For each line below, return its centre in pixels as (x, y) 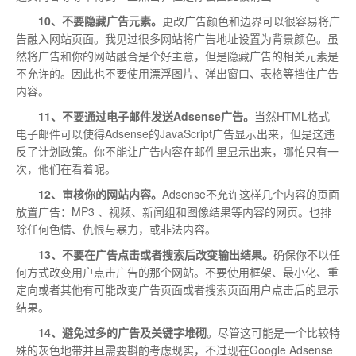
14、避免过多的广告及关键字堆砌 (122, 332)
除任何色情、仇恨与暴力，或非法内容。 (116, 229)
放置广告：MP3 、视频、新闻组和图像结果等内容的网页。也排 (174, 211)
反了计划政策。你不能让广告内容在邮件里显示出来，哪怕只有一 (177, 151)
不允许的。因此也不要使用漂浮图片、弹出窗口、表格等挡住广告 (177, 73)
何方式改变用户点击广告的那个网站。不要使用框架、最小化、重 (177, 272)
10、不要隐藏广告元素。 (100, 21)
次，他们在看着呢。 (66, 168)
